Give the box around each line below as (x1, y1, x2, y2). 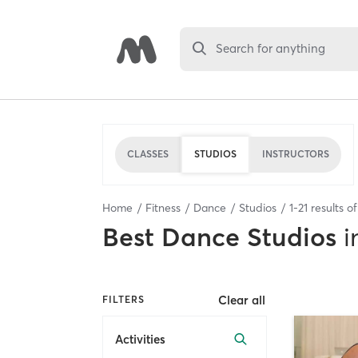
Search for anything (216, 41, 326, 57)
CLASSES (127, 148, 169, 160)
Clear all (218, 292, 266, 308)
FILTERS (102, 293, 145, 306)
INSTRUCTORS (262, 148, 329, 160)
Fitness (145, 200, 181, 215)
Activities (115, 332, 165, 348)
